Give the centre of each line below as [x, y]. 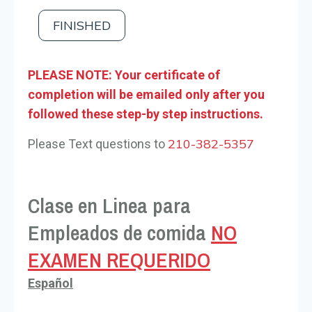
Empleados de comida [119, 232]
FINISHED [82, 25]
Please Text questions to [98, 143]
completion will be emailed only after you [146, 94]
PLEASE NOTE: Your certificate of [124, 75]
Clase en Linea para [109, 205]
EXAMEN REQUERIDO [119, 259]
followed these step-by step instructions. [146, 114]
